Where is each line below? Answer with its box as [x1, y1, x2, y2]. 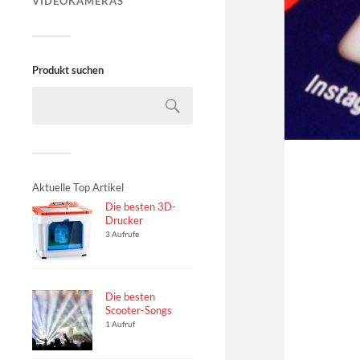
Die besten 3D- [105, 200, 176, 213]
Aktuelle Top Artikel [32, 181, 124, 194]
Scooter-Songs [105, 304, 172, 317]
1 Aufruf [105, 319, 135, 329]
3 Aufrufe [105, 229, 139, 239]
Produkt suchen [32, 63, 104, 76]
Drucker [105, 214, 143, 227]
